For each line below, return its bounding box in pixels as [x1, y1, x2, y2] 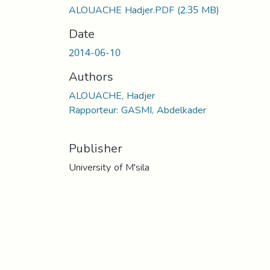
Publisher [69, 136, 122, 160]
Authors [69, 64, 113, 88]
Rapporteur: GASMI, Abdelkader [69, 100, 206, 119]
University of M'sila [69, 157, 149, 177]
